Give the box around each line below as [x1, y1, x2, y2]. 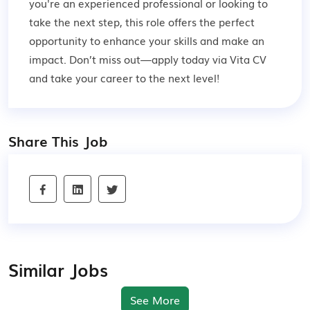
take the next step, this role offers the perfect [29, 14, 255, 29]
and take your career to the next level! [29, 70, 219, 85]
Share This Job [8, 130, 108, 151]
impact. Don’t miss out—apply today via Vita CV [29, 51, 266, 66]
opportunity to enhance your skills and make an [29, 33, 264, 48]
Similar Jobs [8, 256, 108, 282]
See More [130, 291, 180, 308]
